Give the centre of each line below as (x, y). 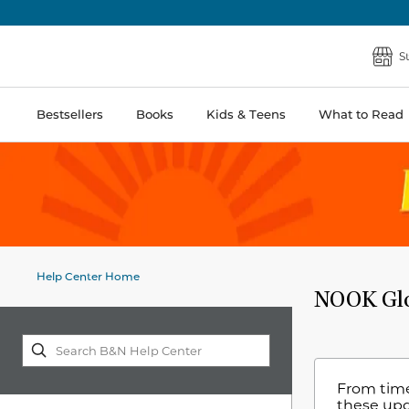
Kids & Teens (246, 114)
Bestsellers (70, 114)
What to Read (362, 114)
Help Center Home (88, 276)
